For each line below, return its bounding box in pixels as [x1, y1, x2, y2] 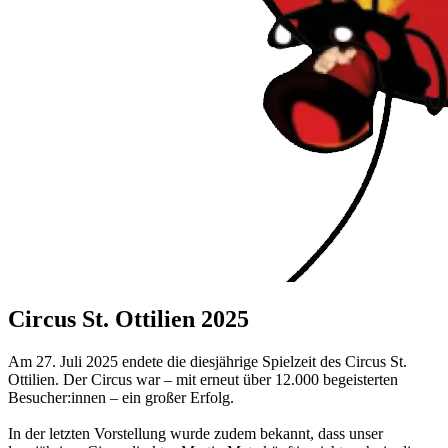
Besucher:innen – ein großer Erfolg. [8, 388, 234, 406]
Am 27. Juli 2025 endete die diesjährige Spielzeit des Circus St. [8, 352, 407, 370]
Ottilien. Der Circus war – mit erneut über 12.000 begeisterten [8, 370, 398, 388]
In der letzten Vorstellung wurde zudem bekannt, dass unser [8, 424, 383, 442]
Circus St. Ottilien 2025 [8, 305, 249, 332]
